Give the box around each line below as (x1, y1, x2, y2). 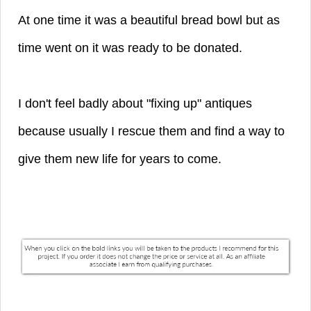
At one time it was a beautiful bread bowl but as (18, 12, 280, 27)
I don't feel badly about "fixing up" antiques (18, 96, 252, 110)
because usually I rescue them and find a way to (18, 124, 285, 138)
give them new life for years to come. (18, 151, 225, 166)
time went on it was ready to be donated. (18, 40, 242, 55)
